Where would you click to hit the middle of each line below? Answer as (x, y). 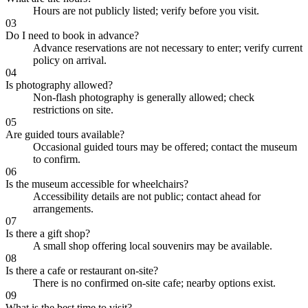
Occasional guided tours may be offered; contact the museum (165, 146)
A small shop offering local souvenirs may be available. (153, 245)
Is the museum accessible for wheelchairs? (97, 184)
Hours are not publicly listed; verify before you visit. (146, 10)
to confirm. (57, 159)
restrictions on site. (73, 109)
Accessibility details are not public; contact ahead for (147, 196)
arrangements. (63, 208)
